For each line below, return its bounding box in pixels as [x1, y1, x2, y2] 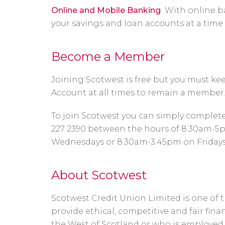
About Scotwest [51, 168, 147, 182]
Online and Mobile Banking [51, 6, 161, 15]
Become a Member [51, 49, 165, 64]
